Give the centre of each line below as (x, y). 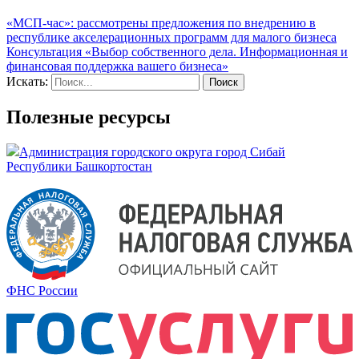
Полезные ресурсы (89, 117)
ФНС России (42, 291)
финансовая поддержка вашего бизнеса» (117, 66)
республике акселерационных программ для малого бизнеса (171, 37)
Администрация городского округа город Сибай (152, 152)
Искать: (27, 81)
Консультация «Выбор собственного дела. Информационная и (177, 51)
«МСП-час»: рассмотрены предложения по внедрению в (161, 22)
